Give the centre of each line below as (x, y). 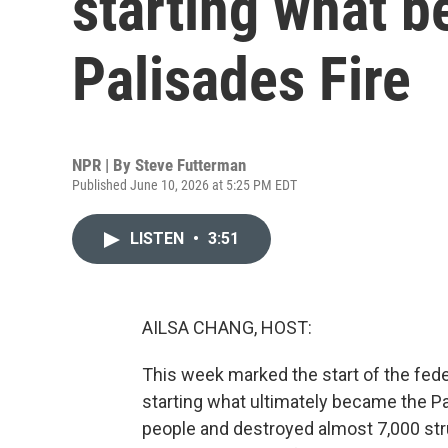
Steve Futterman (190, 165)
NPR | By (103, 165)
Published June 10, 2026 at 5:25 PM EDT (184, 185)
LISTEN (159, 238)
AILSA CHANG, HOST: (227, 327)
